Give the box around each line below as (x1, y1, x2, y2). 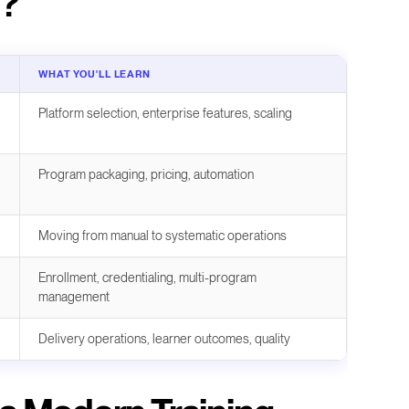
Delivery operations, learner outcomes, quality (38, 330, 290, 346)
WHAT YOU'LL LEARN (38, 67, 151, 80)
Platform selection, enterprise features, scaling (38, 105, 292, 121)
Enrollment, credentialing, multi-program (38, 269, 257, 285)
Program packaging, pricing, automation (38, 166, 254, 182)
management (38, 288, 110, 304)
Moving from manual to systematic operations (38, 227, 287, 243)
